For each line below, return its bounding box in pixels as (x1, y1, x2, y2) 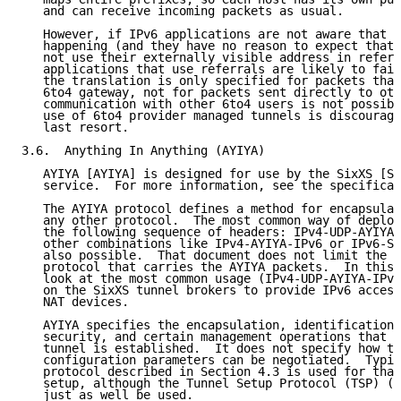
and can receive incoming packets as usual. (21, 4, 344, 19)
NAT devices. (21, 294, 129, 310)
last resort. (21, 120, 129, 135)
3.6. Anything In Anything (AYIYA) (21, 143, 265, 158)
